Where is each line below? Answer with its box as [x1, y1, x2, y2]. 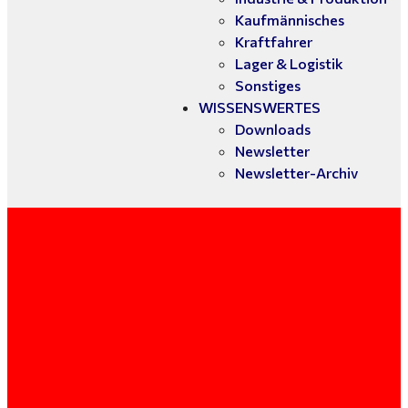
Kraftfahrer [235, 33, 312, 50]
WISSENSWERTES [199, 98, 321, 116]
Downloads [235, 120, 311, 138]
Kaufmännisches [235, 11, 344, 28]
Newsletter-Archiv [235, 164, 358, 181]
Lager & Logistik [235, 55, 343, 72]
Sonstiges [235, 76, 301, 94]
